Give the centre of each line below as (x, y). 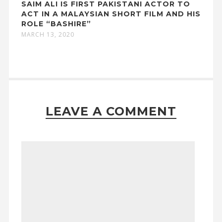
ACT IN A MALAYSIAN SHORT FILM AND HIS (111, 14)
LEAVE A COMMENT (111, 111)
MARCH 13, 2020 (48, 34)
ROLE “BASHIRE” (56, 24)
